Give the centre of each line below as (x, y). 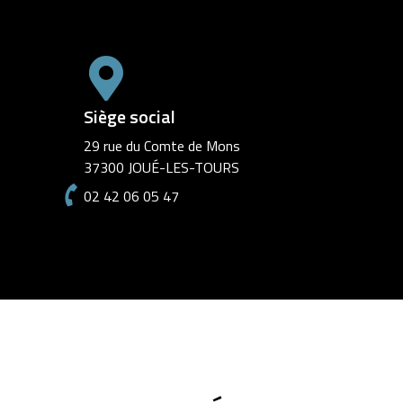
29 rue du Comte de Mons (161, 146)
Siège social (129, 117)
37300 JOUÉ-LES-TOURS (161, 168)
